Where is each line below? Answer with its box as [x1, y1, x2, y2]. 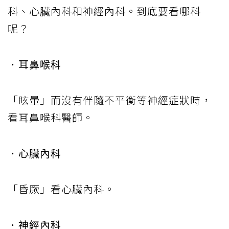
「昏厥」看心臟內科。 [8, 181, 115, 196]
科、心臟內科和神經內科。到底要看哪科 [8, 3, 201, 18]
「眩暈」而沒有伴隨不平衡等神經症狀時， [8, 92, 212, 107]
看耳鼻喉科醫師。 [8, 109, 94, 125]
